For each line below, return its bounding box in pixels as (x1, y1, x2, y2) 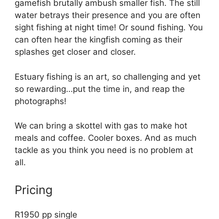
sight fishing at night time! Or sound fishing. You (15, 22, 203, 33)
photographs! (15, 96, 66, 106)
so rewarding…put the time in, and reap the (15, 84, 185, 94)
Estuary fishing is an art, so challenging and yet (15, 71, 200, 82)
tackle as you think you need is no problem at (15, 145, 193, 155)
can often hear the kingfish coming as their (15, 35, 182, 45)
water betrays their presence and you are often (15, 10, 200, 21)
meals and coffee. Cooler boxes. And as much (15, 133, 197, 143)
